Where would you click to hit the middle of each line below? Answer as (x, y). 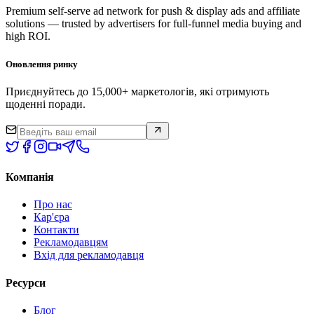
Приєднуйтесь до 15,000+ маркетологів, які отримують (137, 91)
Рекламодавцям (71, 243)
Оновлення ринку (42, 64)
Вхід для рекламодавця (89, 255)
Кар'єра (52, 217)
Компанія (30, 177)
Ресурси (26, 282)
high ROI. (28, 36)
